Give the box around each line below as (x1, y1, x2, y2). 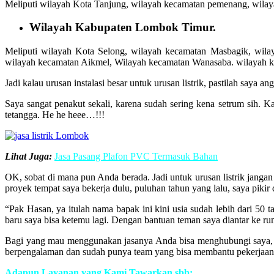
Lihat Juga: (5, 150, 52, 161)
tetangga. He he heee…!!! (5, 109, 105, 120)
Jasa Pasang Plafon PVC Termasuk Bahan (54, 150, 218, 161)
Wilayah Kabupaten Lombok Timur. (29, 21, 216, 34)
